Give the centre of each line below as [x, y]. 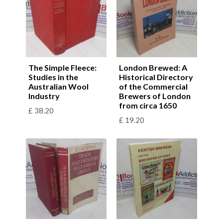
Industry [44, 96]
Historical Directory [156, 77]
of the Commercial [153, 86]
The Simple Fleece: [62, 67]
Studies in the [53, 77]
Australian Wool [58, 86]
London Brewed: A [153, 67]
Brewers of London [155, 96]
